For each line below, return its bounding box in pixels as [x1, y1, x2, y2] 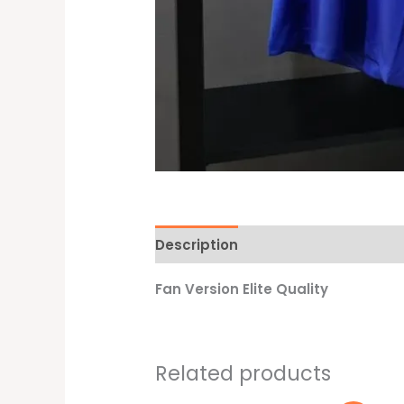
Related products [155, 359, 332, 389]
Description [155, 234, 239, 254]
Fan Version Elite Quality [155, 280, 329, 299]
